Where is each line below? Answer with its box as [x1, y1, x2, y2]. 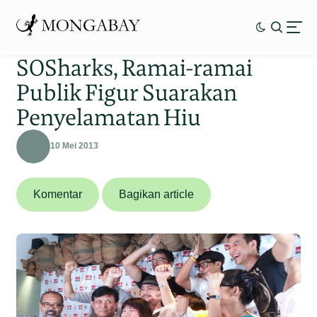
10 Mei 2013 [50, 141, 99, 151]
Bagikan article [119, 188, 195, 200]
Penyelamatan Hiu [16, 102, 202, 132]
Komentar [33, 188, 83, 200]
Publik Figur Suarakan [16, 77, 238, 107]
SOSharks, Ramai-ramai [16, 52, 253, 82]
